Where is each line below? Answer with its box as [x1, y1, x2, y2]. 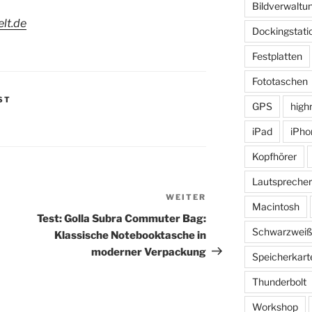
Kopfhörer [251, 150, 297, 162]
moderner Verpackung [91, 245, 207, 258]
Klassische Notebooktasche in [54, 228, 207, 242]
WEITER [166, 192, 207, 202]
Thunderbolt [251, 275, 306, 288]
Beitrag [205, 208, 247, 222]
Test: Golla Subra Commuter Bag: [37, 212, 207, 225]
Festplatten [251, 49, 302, 62]
